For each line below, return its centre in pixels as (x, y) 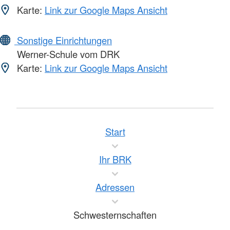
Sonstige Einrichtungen (63, 40)
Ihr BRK (115, 159)
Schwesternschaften (115, 215)
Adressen (115, 187)
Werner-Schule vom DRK (67, 54)
